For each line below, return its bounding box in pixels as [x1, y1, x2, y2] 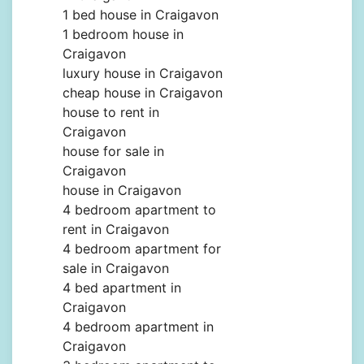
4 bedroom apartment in [63, 318, 214, 336]
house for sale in [63, 143, 164, 160]
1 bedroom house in [63, 26, 184, 43]
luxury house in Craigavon [63, 65, 223, 82]
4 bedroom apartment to [63, 201, 216, 219]
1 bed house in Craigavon [63, 6, 219, 24]
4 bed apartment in [63, 279, 181, 297]
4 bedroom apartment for [63, 240, 221, 258]
